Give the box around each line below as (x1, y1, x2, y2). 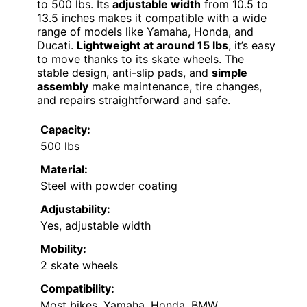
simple (212, 66, 247, 80)
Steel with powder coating (40, 179, 177, 193)
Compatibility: (40, 282, 114, 296)
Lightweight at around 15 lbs (77, 38, 228, 53)
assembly (37, 79, 88, 94)
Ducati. (37, 38, 77, 53)
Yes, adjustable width (40, 219, 151, 233)
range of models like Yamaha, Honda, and (37, 25, 254, 39)
